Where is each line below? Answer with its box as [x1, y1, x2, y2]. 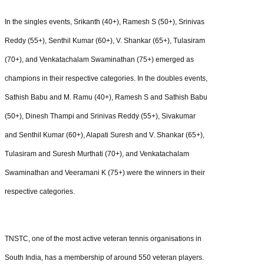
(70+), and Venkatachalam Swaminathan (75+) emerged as [5, 55, 194, 64]
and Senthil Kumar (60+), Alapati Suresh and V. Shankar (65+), [5, 130, 204, 139]
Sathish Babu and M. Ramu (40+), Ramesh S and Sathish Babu [5, 93, 207, 101]
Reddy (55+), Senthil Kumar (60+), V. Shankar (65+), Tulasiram [5, 36, 205, 45]
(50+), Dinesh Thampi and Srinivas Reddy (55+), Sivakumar [5, 111, 196, 120]
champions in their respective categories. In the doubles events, [5, 74, 207, 82]
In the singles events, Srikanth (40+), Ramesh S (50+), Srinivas [5, 17, 204, 26]
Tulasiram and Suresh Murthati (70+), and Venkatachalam [5, 149, 189, 158]
